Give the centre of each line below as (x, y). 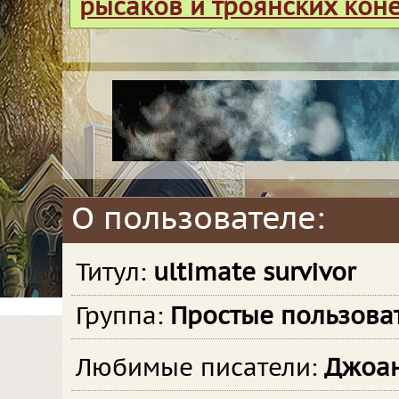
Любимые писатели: (200, 369)
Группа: (123, 318)
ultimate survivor (254, 274)
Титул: (114, 274)
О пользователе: (198, 220)
